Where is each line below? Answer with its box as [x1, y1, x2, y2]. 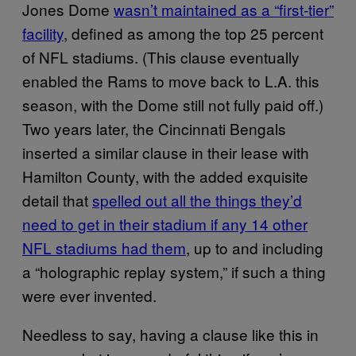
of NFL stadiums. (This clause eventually [22, 45, 300, 68]
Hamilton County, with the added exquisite [22, 164, 308, 187]
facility [22, 21, 64, 44]
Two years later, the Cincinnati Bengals [22, 117, 286, 139]
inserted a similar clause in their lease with [22, 141, 309, 163]
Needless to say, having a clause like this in [22, 323, 319, 345]
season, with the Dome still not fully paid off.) [22, 93, 323, 115]
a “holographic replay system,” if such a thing [22, 260, 326, 282]
